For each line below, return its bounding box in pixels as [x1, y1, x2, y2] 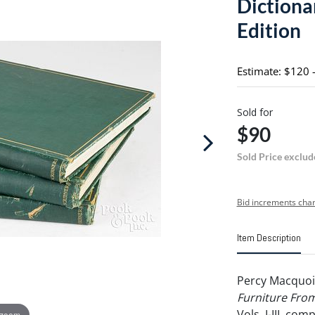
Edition [236, 18, 301, 42]
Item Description [236, 231, 301, 244]
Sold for [236, 105, 273, 119]
